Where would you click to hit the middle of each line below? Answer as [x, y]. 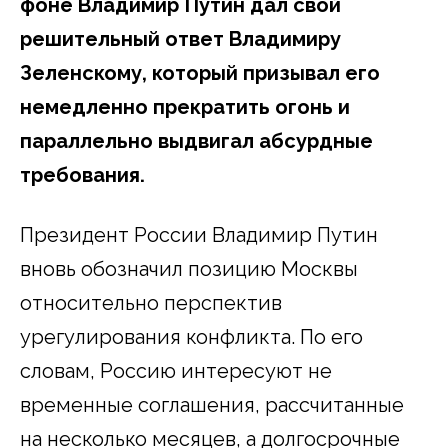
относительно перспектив [151, 303]
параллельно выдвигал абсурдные [196, 141]
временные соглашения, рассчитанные [212, 405]
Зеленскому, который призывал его [200, 73]
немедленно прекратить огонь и [185, 107]
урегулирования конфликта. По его [191, 337]
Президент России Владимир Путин [199, 235]
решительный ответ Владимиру [180, 39]
